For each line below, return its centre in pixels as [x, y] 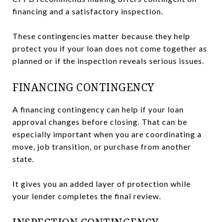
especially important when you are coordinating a [107, 134]
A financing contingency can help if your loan [98, 109]
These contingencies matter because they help [101, 36]
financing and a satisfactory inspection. [88, 11]
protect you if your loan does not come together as [110, 48]
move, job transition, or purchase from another [102, 146]
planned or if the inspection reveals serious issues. [108, 60]
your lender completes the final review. [87, 196]
